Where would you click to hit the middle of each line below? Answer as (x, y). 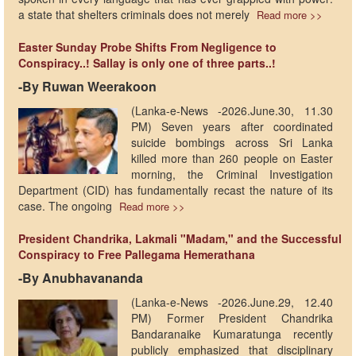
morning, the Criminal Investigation (232, 174)
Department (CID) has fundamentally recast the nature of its (176, 190)
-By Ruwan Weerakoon (87, 87)
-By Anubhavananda (81, 278)
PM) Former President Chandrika (232, 318)
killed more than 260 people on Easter (232, 159)
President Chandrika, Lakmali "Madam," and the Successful (180, 239)
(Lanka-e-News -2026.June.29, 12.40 (232, 302)
